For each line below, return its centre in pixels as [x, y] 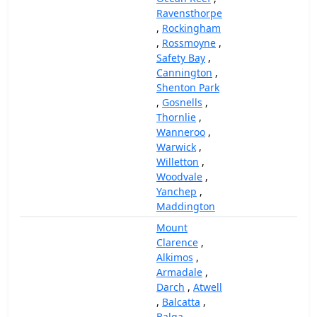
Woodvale [179, 177]
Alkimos [175, 257]
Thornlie [176, 117]
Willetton [178, 162]
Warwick [176, 147]
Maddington [186, 206]
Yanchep [177, 191]
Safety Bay [181, 58]
